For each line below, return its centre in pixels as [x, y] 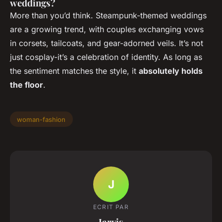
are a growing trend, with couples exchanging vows [107, 29]
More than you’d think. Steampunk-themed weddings [108, 15]
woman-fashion [41, 119]
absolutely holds [171, 71]
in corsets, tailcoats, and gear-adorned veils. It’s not [107, 43]
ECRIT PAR [111, 207]
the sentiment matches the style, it [74, 71]
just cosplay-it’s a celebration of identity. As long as [106, 57]
